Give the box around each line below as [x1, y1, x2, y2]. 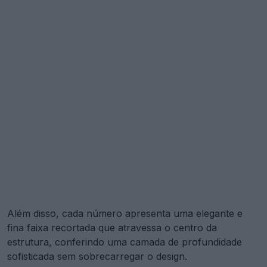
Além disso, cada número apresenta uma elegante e [7, 207, 243, 220]
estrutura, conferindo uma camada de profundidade [7, 236, 242, 249]
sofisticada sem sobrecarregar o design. [7, 250, 187, 263]
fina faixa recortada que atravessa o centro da [7, 222, 217, 234]
